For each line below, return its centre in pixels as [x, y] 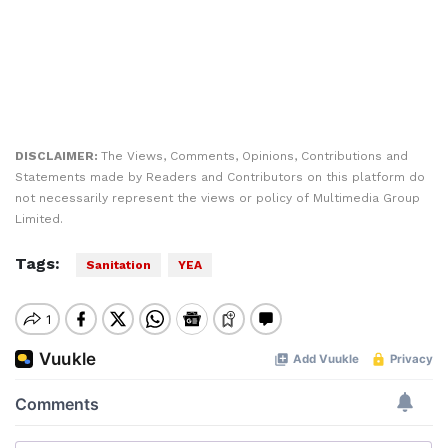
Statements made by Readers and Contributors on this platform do [220, 177]
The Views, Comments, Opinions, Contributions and [254, 156]
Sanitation [118, 265]
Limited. [39, 219]
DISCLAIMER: [58, 156]
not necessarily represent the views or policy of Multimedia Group [217, 198]
